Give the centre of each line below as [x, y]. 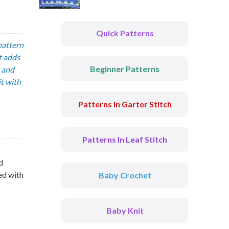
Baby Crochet [125, 175]
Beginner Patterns [125, 68]
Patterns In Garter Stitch [125, 104]
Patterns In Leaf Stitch [125, 140]
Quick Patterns [125, 33]
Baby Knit [125, 210]
